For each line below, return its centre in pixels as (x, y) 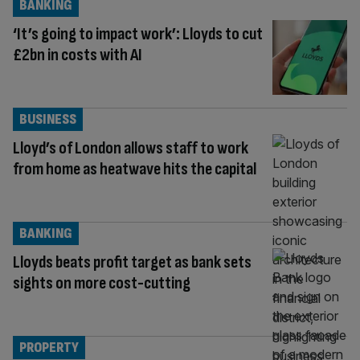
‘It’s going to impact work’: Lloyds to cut (138, 34)
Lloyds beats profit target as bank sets (132, 262)
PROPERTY (49, 347)
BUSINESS (48, 119)
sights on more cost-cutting (102, 283)
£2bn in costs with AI (78, 55)
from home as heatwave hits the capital (135, 169)
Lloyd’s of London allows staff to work (131, 148)
